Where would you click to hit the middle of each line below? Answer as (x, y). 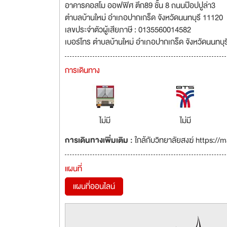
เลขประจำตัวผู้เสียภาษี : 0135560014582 (128, 30)
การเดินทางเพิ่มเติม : (100, 140)
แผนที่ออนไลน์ (94, 186)
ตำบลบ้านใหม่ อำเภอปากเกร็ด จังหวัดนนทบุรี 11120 (144, 18)
